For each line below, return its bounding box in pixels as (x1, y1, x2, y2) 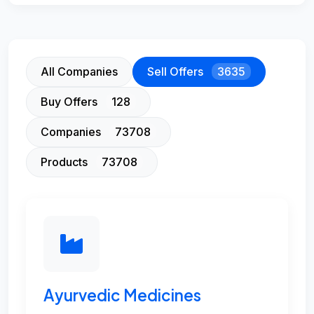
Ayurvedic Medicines (43, 285, 201, 306)
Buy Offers (41, 95, 100, 109)
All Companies (41, 64, 118, 79)
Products (41, 155, 90, 170)
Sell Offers (147, 64, 206, 79)
